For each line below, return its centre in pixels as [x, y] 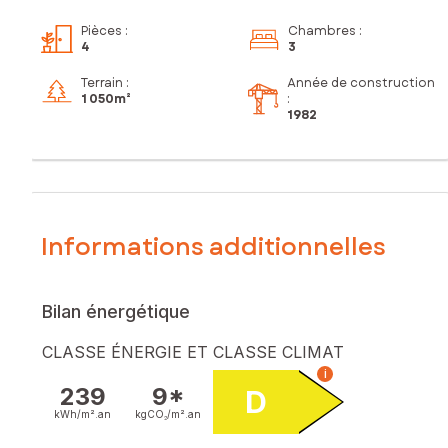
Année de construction [361, 83]
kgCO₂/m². [161, 413]
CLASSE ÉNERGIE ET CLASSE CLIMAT [193, 351]
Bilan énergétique [116, 311]
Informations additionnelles [213, 246]
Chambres [322, 31]
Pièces [101, 31]
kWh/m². [76, 413]
